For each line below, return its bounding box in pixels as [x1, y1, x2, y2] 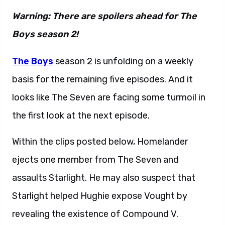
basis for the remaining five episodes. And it [12, 74, 193, 85]
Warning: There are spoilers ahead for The [12, 11, 197, 22]
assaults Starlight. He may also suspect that [12, 172, 195, 183]
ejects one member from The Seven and [12, 154, 179, 165]
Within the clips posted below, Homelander [12, 136, 188, 147]
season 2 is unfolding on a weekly [53, 56, 193, 67]
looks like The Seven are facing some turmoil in [12, 92, 205, 103]
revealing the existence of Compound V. [12, 208, 178, 219]
